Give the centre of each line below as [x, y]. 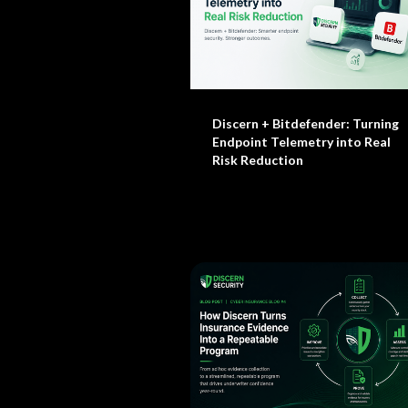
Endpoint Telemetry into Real [301, 142]
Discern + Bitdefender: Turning [306, 123]
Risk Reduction [258, 160]
